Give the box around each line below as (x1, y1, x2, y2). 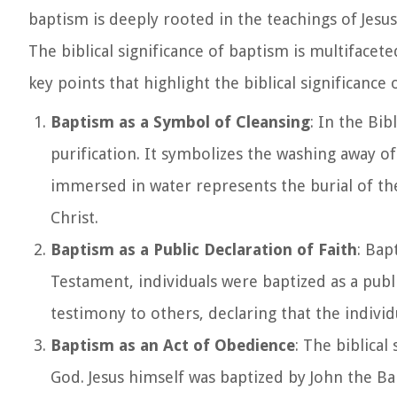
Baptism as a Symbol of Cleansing (51, 113, 310, 131)
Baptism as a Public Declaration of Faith (51, 240, 357, 259)
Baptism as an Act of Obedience (51, 336, 295, 354)
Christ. (51, 208, 98, 227)
